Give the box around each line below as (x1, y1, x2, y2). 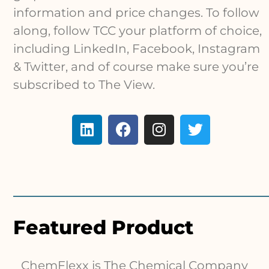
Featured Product (13, 215, 194, 239)
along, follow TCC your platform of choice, (13, 23, 262, 38)
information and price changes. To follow (13, 5, 260, 20)
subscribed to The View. (13, 77, 156, 92)
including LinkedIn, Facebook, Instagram (13, 41, 261, 56)
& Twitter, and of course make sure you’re (13, 59, 259, 74)
